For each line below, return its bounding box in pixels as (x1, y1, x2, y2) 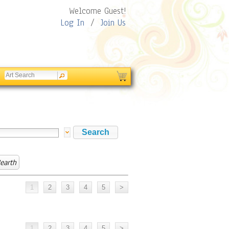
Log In (60, 17, 84, 29)
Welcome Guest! (69, 5, 126, 17)
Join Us (101, 17, 126, 29)
